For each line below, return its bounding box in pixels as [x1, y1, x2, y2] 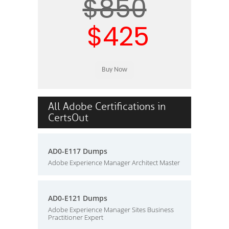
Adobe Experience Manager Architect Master [48, 158, 180, 167]
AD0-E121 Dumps [48, 193, 107, 203]
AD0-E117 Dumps [48, 146, 107, 156]
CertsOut [48, 111, 88, 124]
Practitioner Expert [48, 213, 103, 222]
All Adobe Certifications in [48, 100, 166, 113]
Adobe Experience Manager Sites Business [48, 205, 174, 214]
